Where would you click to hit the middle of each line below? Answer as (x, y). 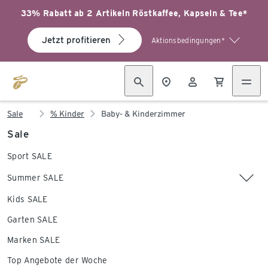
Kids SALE (28, 199)
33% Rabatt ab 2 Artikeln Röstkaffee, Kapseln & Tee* (134, 13)
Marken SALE (34, 240)
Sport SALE (30, 156)
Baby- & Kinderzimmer (143, 114)
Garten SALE (33, 220)
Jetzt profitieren (76, 40)
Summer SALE (36, 178)
